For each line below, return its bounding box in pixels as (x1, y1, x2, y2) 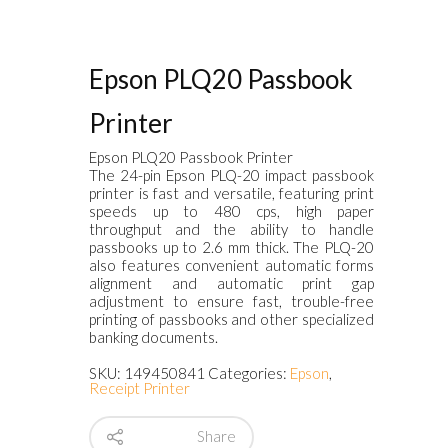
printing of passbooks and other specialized (89, 309, 374, 328)
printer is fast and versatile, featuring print (89, 183, 374, 202)
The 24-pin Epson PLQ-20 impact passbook (89, 165, 374, 184)
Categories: (208, 363, 290, 382)
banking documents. (89, 327, 218, 346)
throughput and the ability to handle (89, 219, 374, 238)
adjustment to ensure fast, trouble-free (89, 291, 374, 310)
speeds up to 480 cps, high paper (89, 201, 374, 220)
